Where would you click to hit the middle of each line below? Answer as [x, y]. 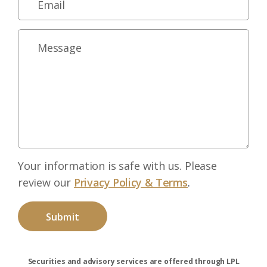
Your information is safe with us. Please [117, 166]
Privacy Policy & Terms [131, 182]
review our [46, 182]
